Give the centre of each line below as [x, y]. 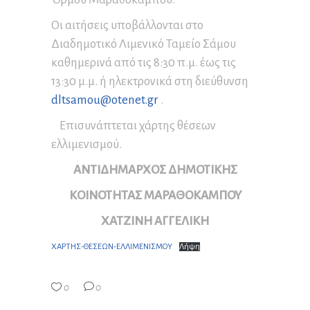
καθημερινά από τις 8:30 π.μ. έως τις [144, 63]
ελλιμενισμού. [86, 145]
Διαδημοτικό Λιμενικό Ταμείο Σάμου [144, 44]
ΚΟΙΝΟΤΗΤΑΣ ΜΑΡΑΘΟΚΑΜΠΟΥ [155, 196]
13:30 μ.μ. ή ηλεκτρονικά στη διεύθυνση [150, 82]
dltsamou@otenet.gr [105, 100]
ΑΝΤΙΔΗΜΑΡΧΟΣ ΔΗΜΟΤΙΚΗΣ [155, 170]
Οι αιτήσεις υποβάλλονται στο [127, 26]
